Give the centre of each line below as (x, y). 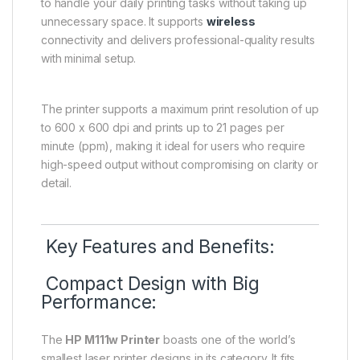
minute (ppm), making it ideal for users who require (173, 146)
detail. (57, 183)
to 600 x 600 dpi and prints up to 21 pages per (163, 128)
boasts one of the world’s (228, 340)
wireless (231, 22)
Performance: (99, 303)
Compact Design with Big (150, 284)
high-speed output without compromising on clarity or (180, 165)
